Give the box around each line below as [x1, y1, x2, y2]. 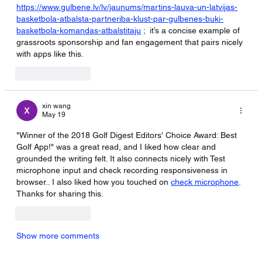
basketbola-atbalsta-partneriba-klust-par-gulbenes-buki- [16, 13, 224, 23]
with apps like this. [16, 49, 84, 58]
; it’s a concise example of [141, 25, 243, 35]
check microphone [171, 177, 239, 187]
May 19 [42, 110, 66, 119]
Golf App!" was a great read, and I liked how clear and [16, 142, 219, 151]
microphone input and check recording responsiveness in [16, 165, 230, 175]
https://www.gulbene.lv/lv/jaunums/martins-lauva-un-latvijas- [16, 2, 238, 12]
